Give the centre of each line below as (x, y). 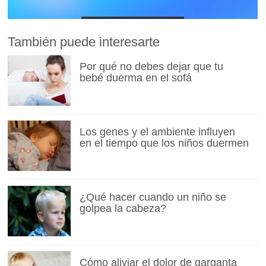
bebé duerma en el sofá (135, 78)
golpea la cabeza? (123, 209)
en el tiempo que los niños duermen (164, 143)
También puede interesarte (84, 42)
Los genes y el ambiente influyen (157, 132)
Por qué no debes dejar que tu (151, 67)
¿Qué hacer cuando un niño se (153, 197)
